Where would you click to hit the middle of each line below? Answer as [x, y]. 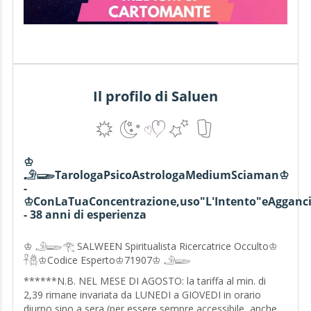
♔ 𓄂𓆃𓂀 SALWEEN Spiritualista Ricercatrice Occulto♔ [150, 246]
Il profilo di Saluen [155, 96]
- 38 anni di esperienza [85, 215]
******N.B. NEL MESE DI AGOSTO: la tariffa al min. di [144, 281]
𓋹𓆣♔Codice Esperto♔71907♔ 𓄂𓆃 [107, 260]
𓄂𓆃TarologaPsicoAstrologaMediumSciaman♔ [156, 175]
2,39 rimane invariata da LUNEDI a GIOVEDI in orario [142, 295]
